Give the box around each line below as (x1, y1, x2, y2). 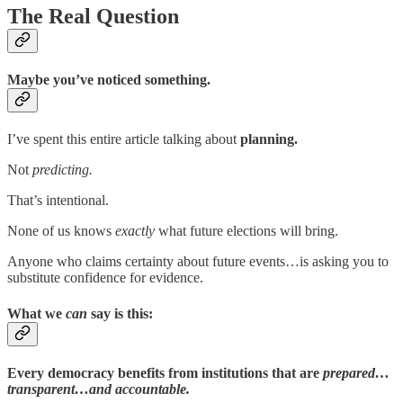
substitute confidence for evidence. (7, 270, 203, 286)
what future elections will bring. (155, 223, 338, 239)
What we (7, 305, 66, 321)
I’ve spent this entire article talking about (7, 131, 240, 148)
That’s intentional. (7, 193, 109, 209)
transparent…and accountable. (7, 381, 190, 397)
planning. (240, 131, 298, 148)
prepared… (323, 364, 390, 381)
